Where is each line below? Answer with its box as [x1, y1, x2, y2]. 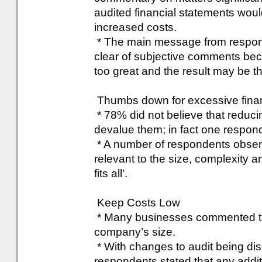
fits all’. [94, 167, 127, 180]
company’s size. [94, 226, 175, 238]
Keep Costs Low [94, 196, 180, 209]
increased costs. [94, 21, 177, 33]
